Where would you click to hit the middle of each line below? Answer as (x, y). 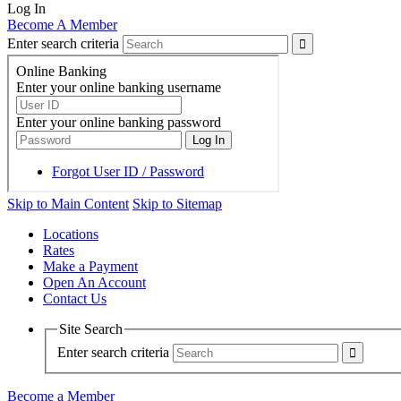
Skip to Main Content (68, 203)
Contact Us (75, 298)
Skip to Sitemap (177, 203)
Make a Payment (90, 266)
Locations (71, 234)
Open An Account (94, 282)
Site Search (91, 328)
